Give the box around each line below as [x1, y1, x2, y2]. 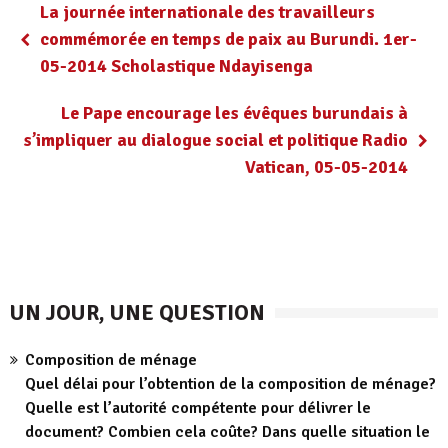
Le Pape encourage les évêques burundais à [61, 102, 408, 124]
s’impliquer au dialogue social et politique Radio [23, 129, 408, 151]
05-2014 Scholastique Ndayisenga [40, 55, 313, 77]
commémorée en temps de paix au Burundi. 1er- [40, 28, 417, 50]
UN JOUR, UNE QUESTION [10, 299, 265, 326]
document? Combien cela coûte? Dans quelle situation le [25, 422, 430, 442]
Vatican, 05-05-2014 [245, 156, 408, 178]
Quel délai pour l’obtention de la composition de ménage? [25, 374, 436, 394]
